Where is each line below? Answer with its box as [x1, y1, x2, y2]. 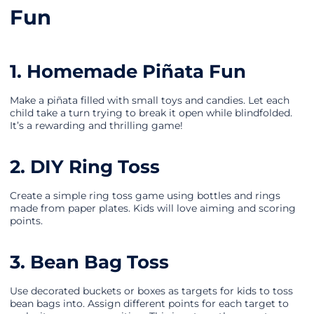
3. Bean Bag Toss [10, 250, 169, 274]
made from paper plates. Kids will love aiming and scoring [10, 202, 296, 215]
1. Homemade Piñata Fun [10, 60, 246, 83]
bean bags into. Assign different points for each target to [10, 297, 289, 310]
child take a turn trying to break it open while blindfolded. [10, 107, 292, 120]
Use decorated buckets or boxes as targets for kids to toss [10, 285, 293, 298]
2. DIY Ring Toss [10, 155, 160, 179]
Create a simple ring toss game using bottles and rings [10, 189, 280, 203]
